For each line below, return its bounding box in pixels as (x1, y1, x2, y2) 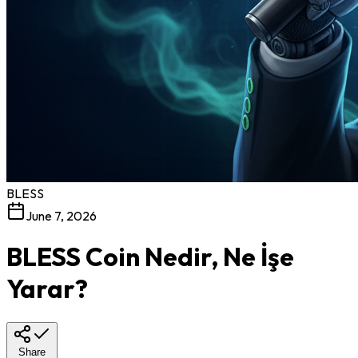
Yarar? (6, 272, 88, 305)
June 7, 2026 (26, 207, 97, 224)
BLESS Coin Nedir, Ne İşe (6, 241, 294, 273)
